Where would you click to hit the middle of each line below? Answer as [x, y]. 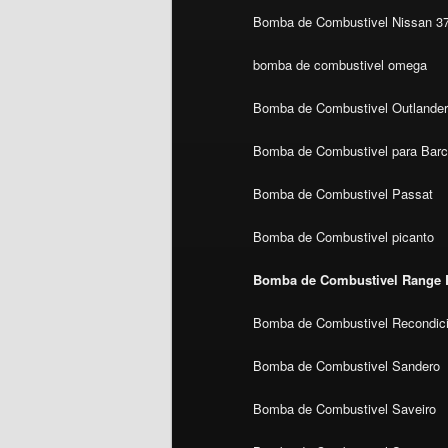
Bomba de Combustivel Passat [343, 194]
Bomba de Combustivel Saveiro [345, 409]
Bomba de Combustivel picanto [344, 237]
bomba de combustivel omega [340, 65]
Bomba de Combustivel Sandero [347, 366]
